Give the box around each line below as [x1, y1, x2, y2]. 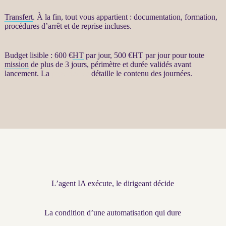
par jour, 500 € [83, 50, 132, 60]
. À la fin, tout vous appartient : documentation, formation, [32, 12, 217, 21]
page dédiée [51, 69, 89, 78]
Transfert [4, 12, 33, 21]
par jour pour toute [143, 50, 204, 60]
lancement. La [4, 69, 51, 78]
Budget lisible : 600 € [4, 50, 73, 60]
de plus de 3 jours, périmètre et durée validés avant [28, 60, 191, 69]
